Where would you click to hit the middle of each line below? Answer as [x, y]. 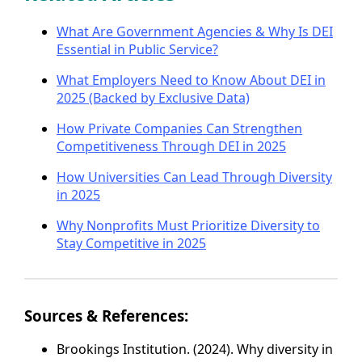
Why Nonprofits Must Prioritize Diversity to [188, 225]
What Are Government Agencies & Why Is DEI [195, 31]
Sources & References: [106, 315]
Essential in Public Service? [137, 49]
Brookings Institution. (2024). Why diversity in [195, 349]
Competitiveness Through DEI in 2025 [171, 146]
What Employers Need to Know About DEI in [191, 80]
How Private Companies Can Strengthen [179, 128]
